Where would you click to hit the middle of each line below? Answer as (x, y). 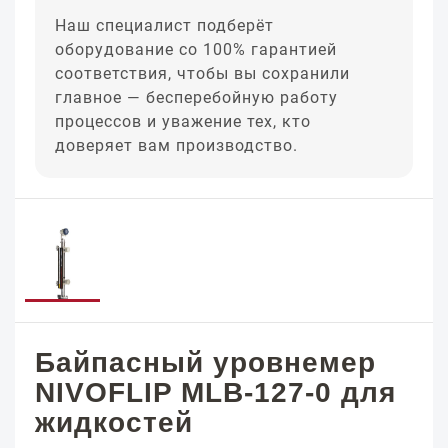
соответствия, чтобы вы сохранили (202, 73)
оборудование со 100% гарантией (196, 49)
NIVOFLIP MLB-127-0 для (215, 392)
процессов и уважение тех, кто (183, 121)
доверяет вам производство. (176, 145)
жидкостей (114, 422)
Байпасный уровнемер (205, 362)
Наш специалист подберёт (164, 25)
